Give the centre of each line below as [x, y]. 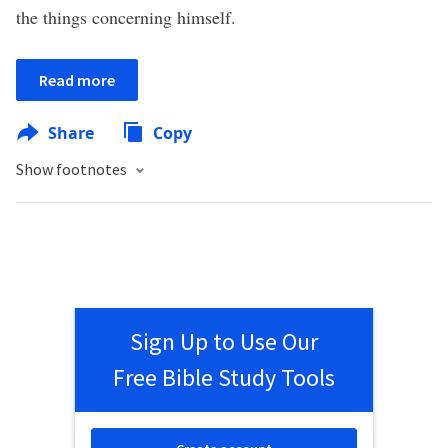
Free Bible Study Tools [224, 377]
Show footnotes [73, 169]
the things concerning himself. [126, 17]
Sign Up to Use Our [224, 341]
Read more [77, 80]
